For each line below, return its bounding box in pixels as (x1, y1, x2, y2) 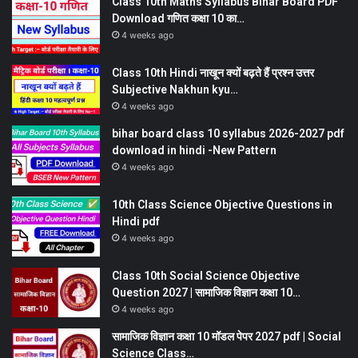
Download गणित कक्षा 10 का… (112, 12, 245, 26)
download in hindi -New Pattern (112, 144, 276, 157)
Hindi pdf (112, 215, 160, 229)
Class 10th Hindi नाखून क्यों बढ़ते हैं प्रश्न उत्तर (112, 66, 314, 80)
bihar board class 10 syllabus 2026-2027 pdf (112, 127, 344, 141)
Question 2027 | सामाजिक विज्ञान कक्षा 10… (112, 286, 300, 300)
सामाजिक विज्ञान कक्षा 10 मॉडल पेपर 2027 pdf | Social (112, 330, 341, 344)
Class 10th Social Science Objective (112, 269, 300, 283)
